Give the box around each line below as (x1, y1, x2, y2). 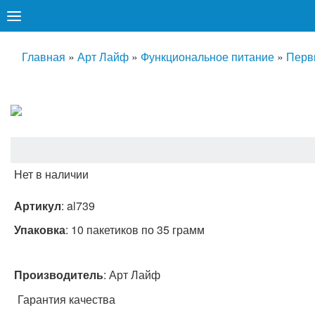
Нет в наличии (14, 166, 89, 182)
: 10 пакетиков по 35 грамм (65, 221, 205, 238)
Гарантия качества (18, 291, 115, 307)
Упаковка (14, 221, 65, 238)
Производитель (14, 266, 103, 283)
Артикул (14, 198, 61, 214)
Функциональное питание (141, 49, 274, 65)
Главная (22, 49, 65, 65)
